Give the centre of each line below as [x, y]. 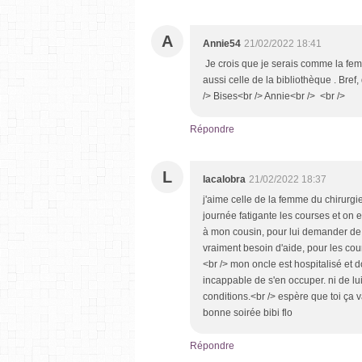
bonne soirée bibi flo [248, 312]
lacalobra [224, 179]
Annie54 [222, 43]
